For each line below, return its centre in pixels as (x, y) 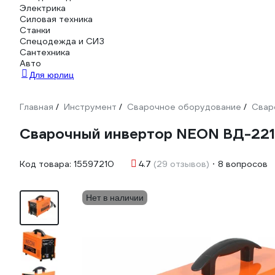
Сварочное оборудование (184, 107)
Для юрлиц (52, 75)
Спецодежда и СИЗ (62, 41)
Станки (35, 30)
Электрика (43, 8)
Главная (37, 107)
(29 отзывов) (181, 164)
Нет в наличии (115, 198)
